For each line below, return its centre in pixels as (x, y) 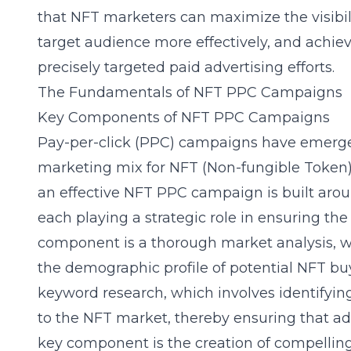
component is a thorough (129, 243)
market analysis (277, 243)
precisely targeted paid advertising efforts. (186, 67)
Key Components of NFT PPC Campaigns (184, 118)
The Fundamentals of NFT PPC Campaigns (190, 92)
